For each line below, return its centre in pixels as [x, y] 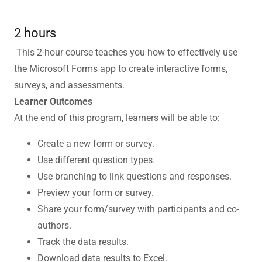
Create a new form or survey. [96, 144]
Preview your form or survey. [96, 193]
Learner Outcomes [53, 101]
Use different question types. [96, 160]
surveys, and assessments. [70, 85]
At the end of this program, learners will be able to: [117, 118]
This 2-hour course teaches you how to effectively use [126, 52]
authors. [56, 225]
